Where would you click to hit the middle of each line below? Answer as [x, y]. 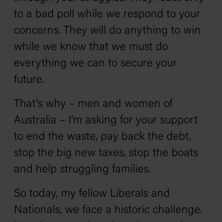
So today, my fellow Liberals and [92, 194]
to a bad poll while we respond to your [107, 15]
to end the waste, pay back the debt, [103, 137]
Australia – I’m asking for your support [106, 121]
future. [29, 80]
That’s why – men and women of [93, 104]
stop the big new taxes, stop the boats [106, 153]
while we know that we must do [91, 47]
